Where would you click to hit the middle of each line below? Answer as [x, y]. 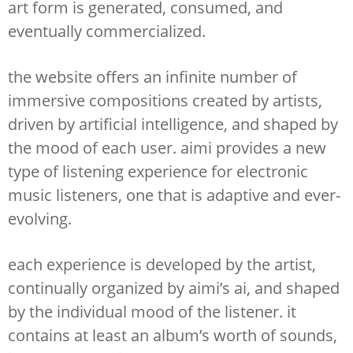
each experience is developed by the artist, [162, 264]
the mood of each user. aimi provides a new [167, 148]
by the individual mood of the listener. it [152, 312]
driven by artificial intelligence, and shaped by [173, 124]
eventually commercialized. [107, 31]
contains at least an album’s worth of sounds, [173, 335]
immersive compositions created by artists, [165, 100]
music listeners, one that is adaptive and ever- [174, 195]
